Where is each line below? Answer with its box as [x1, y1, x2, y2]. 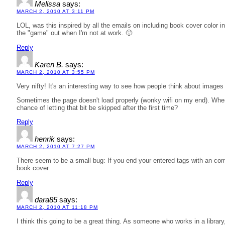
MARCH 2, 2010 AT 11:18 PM [17, 204, 98, 210]
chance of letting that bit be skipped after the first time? [17, 103, 178, 111]
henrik [35, 135, 55, 144]
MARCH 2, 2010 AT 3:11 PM [17, 9, 94, 15]
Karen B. [35, 60, 63, 69]
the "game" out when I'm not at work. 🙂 [17, 29, 132, 37]
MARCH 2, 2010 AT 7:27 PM [17, 144, 95, 150]
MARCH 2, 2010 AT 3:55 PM [17, 69, 95, 75]
